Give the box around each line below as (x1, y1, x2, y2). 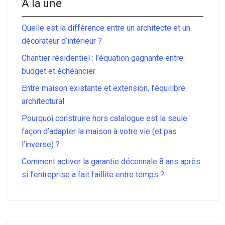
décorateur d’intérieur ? (22, 36, 102, 46)
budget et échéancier (22, 66, 95, 76)
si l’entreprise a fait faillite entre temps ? (22, 169, 164, 179)
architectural (22, 96, 64, 106)
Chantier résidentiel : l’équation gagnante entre (22, 53, 183, 63)
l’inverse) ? (22, 139, 60, 149)
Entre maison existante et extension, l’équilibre (22, 83, 185, 93)
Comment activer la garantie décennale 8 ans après (22, 156, 200, 166)
